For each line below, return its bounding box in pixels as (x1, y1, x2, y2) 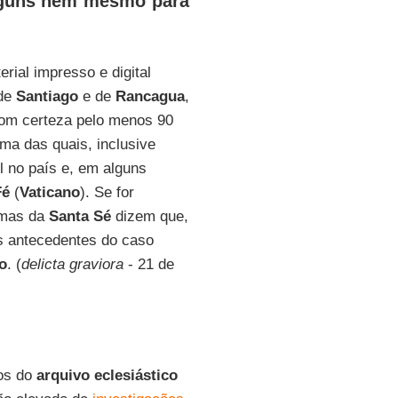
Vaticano (19, 184, 80, 201)
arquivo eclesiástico (36, 367, 178, 384)
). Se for (79, 184, 134, 201)
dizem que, (110, 208, 188, 225)
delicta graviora (20, 256, 123, 273)
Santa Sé (44, 208, 111, 225)
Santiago (15, 88, 78, 105)
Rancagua (115, 88, 185, 105)
